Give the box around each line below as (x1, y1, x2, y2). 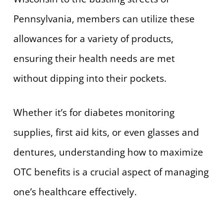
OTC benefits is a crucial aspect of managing (13, 165, 209, 178)
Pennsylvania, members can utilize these (13, 12, 195, 26)
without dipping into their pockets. (13, 72, 166, 85)
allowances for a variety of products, (13, 32, 173, 46)
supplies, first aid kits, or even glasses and (13, 125, 199, 139)
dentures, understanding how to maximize (13, 145, 203, 159)
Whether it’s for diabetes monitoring (13, 106, 174, 119)
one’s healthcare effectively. (13, 185, 137, 198)
